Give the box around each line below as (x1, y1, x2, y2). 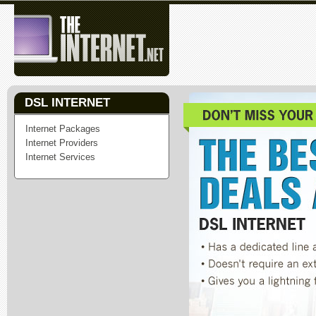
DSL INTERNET (25, 96, 110, 109)
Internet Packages (25, 123, 100, 134)
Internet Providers (25, 138, 98, 148)
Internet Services (25, 152, 95, 162)
